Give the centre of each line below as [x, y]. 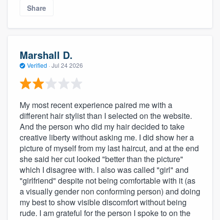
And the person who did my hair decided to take [102, 126]
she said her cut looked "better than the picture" [101, 159]
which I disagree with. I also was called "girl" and [104, 169]
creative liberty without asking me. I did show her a [107, 137]
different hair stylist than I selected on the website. [106, 115]
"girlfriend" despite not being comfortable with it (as [108, 180]
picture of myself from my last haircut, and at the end [109, 148]
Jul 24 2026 [67, 65]
